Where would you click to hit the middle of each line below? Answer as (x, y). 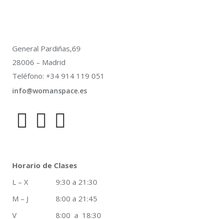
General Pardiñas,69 (46, 48)
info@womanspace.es (50, 91)
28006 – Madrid (39, 62)
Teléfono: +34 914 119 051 (58, 76)
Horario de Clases (45, 165)
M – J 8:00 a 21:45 (55, 198)
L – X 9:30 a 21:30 (55, 182)
